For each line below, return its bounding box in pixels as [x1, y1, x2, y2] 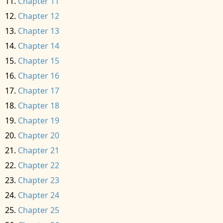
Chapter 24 [18, 190, 59, 201]
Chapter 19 [18, 115, 59, 126]
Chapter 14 [18, 40, 59, 51]
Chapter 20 [18, 130, 59, 141]
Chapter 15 [18, 55, 59, 66]
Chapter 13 [18, 25, 59, 36]
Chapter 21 [18, 145, 59, 156]
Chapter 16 [18, 70, 59, 81]
